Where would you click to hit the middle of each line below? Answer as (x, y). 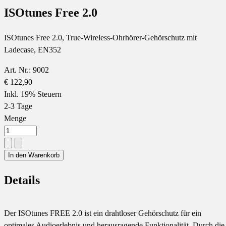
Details (22, 180)
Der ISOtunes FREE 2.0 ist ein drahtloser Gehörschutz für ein (103, 213)
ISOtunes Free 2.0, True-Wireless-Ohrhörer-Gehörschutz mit (100, 38)
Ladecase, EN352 (33, 50)
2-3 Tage (18, 106)
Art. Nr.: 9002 (26, 70)
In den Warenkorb (34, 155)
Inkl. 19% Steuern (33, 94)
